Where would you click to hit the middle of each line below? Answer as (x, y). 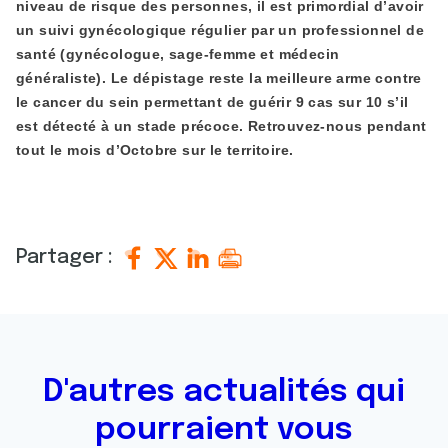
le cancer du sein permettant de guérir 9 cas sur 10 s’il (212, 102)
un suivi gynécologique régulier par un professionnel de (220, 30)
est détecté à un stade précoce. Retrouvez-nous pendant (221, 126)
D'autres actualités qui (224, 392)
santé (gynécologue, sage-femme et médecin (178, 54)
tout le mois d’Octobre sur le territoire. (155, 150)
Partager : (67, 257)
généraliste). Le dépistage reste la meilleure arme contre (219, 78)
